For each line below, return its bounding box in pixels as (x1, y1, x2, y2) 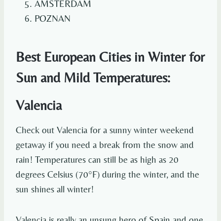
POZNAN (35, 13, 71, 24)
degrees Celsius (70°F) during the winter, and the (16, 169, 199, 180)
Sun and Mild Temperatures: (16, 70, 170, 86)
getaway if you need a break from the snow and (16, 139, 194, 150)
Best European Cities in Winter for (16, 49, 205, 65)
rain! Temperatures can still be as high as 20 (16, 154, 179, 165)
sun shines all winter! (16, 184, 94, 195)
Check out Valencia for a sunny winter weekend (16, 124, 194, 136)
